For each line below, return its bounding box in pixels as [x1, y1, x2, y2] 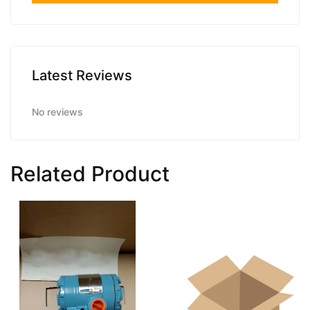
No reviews [32, 106, 83, 118]
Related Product [10, 161, 170, 187]
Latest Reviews [32, 67, 132, 84]
